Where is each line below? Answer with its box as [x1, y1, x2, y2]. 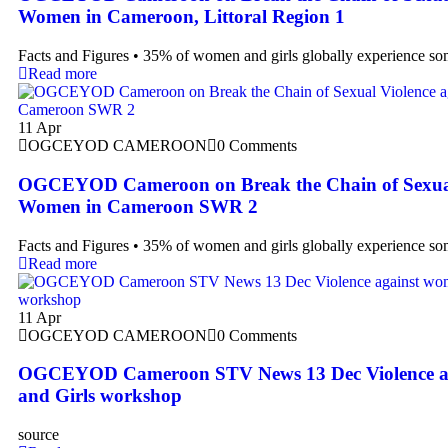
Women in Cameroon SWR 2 [18, 195, 258, 217]
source [18, 425, 59, 443]
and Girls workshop [18, 385, 182, 407]
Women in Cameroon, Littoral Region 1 [18, 6, 345, 28]
